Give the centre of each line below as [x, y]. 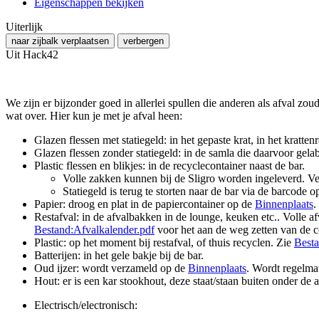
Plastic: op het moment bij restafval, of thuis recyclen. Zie [164, 242]
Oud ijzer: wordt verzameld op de [111, 268]
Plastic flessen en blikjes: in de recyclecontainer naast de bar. [169, 165]
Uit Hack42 [32, 54]
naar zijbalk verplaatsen [60, 41]
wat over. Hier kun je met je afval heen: [94, 115]
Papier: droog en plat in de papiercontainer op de [145, 204]
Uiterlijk [24, 26]
